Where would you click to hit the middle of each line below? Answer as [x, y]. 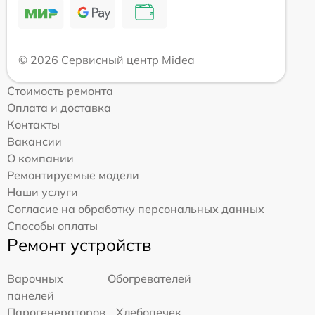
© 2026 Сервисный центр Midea [107, 59]
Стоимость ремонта [60, 90]
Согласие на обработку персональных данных [136, 208]
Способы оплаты [52, 225]
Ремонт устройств [79, 244]
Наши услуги [43, 192]
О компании [40, 158]
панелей [31, 295]
